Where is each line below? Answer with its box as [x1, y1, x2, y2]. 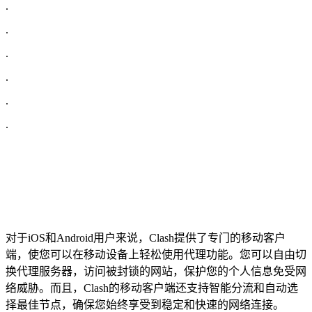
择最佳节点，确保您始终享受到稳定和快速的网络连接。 [6, 298, 284, 311]
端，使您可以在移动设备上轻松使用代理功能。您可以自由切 [6, 248, 306, 260]
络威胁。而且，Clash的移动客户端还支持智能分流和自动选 [6, 281, 298, 294]
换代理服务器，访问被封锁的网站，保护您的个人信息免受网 [6, 265, 306, 277]
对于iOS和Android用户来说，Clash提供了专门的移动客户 [6, 231, 286, 244]
